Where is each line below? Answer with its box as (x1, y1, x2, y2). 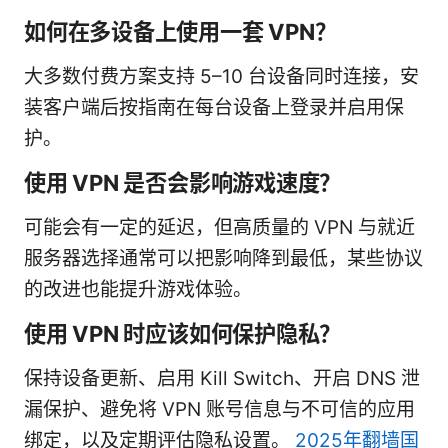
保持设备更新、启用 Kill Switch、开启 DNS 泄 (24, 366, 420, 390)
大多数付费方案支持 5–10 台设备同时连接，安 (24, 64, 419, 88)
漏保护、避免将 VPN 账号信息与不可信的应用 (24, 397, 415, 421)
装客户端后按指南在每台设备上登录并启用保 (24, 95, 404, 119)
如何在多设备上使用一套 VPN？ (24, 17, 337, 45)
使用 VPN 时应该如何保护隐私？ (24, 319, 342, 347)
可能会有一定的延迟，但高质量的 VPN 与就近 (24, 215, 415, 239)
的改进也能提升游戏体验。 (24, 277, 252, 301)
